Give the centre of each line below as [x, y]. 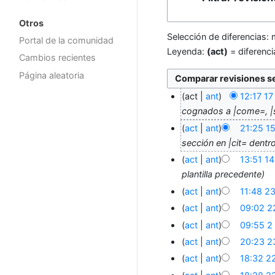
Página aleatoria [52, 76]
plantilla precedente [222, 174]
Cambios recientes [57, 58]
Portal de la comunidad [66, 40]
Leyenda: [187, 52]
